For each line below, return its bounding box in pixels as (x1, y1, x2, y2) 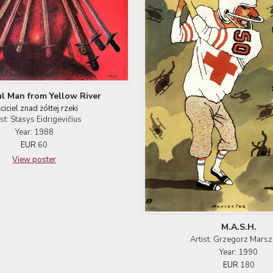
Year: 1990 (219, 247, 258, 258)
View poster (12, 154, 57, 165)
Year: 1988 (15, 126, 54, 138)
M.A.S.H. (221, 221, 257, 233)
